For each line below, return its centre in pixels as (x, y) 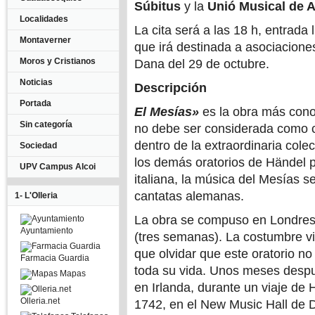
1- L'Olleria (36, 195)
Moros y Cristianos (58, 61)
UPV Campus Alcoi (58, 167)
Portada (36, 103)
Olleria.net (40, 301)
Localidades (44, 19)
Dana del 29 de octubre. (202, 64)
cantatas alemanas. (189, 196)
